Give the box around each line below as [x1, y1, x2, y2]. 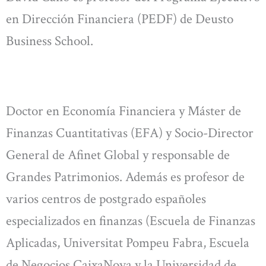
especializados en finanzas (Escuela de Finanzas [6, 211, 255, 230]
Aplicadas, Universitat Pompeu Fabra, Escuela [6, 233, 249, 252]
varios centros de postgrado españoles [6, 189, 206, 208]
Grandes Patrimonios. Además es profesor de [6, 167, 245, 186]
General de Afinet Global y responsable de [6, 145, 230, 164]
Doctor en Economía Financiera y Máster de [6, 102, 241, 120]
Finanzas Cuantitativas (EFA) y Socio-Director [6, 123, 254, 142]
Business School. [6, 32, 93, 50]
